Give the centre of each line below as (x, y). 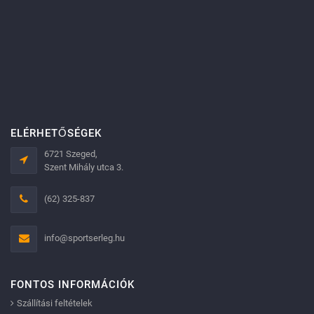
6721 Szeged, (71, 154)
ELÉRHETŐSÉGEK (56, 134)
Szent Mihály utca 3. (84, 168)
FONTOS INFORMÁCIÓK (73, 285)
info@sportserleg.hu (84, 238)
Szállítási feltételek (55, 303)
